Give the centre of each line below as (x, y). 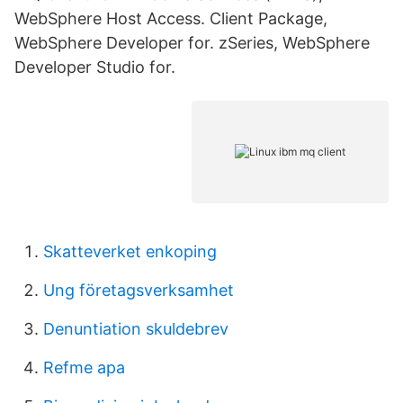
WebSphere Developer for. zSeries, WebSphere (192, 43)
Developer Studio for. (95, 67)
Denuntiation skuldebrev (136, 329)
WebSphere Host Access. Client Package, (171, 18)
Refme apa (84, 367)
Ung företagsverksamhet (139, 290)
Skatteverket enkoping (130, 251)
